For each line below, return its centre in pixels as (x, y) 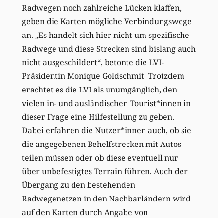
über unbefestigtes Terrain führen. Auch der (105, 171)
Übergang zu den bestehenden (78, 185)
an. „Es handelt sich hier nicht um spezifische (105, 35)
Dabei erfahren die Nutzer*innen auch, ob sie (106, 130)
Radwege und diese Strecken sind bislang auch (109, 48)
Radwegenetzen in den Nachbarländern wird (106, 198)
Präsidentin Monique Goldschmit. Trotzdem (103, 76)
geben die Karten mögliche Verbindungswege (107, 21)
